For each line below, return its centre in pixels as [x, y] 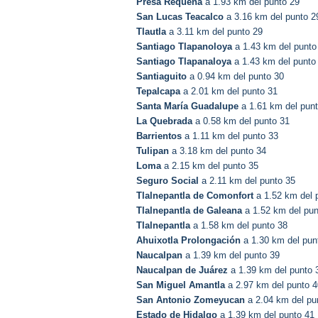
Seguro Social [168, 181]
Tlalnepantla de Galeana [189, 211]
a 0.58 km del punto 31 [241, 121]
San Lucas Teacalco [180, 17]
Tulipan [153, 151]
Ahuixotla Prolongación [188, 241]
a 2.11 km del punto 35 [247, 181]
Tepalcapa [158, 92]
